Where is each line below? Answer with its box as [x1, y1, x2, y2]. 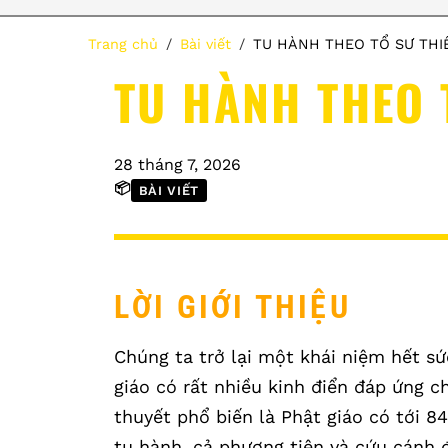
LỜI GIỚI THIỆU [114, 287, 351, 326]
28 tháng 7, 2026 [114, 154, 241, 174]
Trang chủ [88, 35, 158, 52]
